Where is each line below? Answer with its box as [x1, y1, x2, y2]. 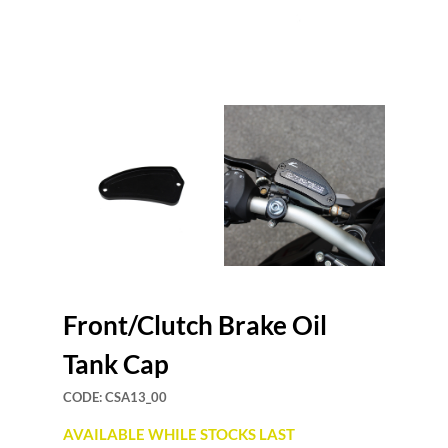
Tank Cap [63, 348, 169, 380]
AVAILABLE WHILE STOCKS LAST [63, 425, 295, 443]
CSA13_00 [105, 389, 167, 405]
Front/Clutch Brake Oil [63, 309, 327, 341]
